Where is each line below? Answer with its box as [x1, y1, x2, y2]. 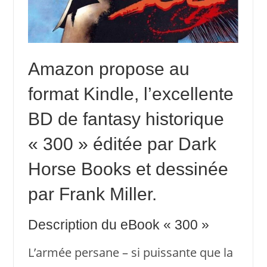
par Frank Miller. [27, 184, 157, 204]
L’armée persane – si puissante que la [27, 244, 233, 260]
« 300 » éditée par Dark [27, 133, 216, 154]
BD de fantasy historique [27, 108, 224, 129]
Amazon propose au [27, 58, 190, 79]
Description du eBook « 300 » [27, 217, 209, 232]
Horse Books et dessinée [27, 159, 228, 179]
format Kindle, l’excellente [27, 83, 234, 104]
